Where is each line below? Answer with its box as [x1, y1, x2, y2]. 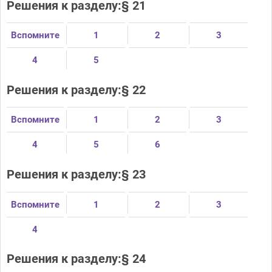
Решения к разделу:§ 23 [7, 166, 146, 182]
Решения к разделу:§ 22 [7, 82, 146, 97]
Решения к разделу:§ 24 [7, 251, 146, 267]
